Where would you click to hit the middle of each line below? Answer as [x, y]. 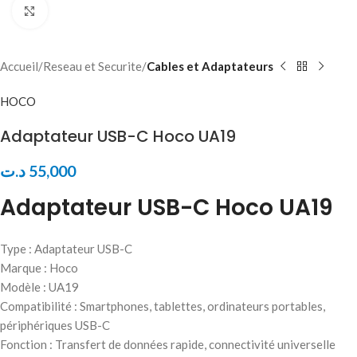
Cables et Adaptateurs [210, 66]
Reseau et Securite [92, 66]
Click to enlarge [88, 11]
